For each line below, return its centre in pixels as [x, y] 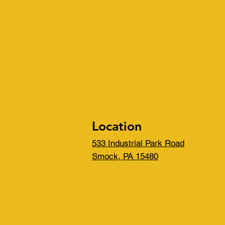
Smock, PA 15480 [125, 156]
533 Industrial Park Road [138, 143]
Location [117, 126]
